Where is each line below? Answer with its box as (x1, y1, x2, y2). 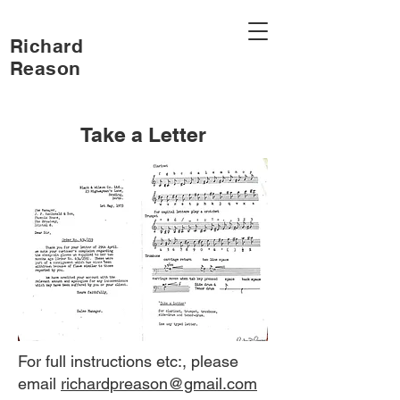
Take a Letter (79, 122, 206, 146)
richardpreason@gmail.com (61, 374, 257, 393)
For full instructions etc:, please (18, 352, 238, 371)
